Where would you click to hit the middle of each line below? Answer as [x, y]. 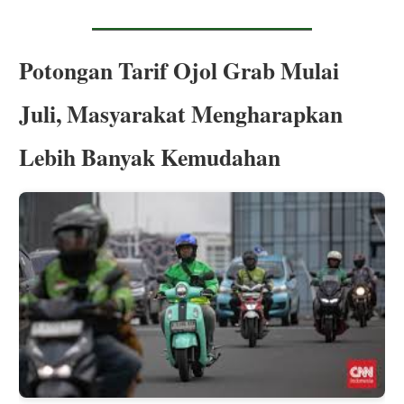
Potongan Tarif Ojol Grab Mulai [179, 70]
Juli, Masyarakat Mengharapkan [181, 114]
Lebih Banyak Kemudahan [150, 157]
